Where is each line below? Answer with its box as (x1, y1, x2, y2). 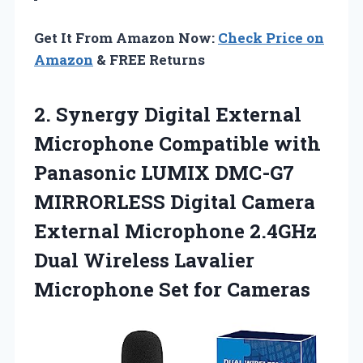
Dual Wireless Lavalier (34, 246, 254, 273)
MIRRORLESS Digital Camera (34, 188, 315, 215)
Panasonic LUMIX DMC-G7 (34, 159, 294, 186)
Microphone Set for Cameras (34, 275, 310, 302)
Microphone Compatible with (34, 130, 321, 156)
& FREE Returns (93, 49, 205, 69)
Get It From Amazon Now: (34, 28, 218, 47)
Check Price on (218, 28, 324, 47)
